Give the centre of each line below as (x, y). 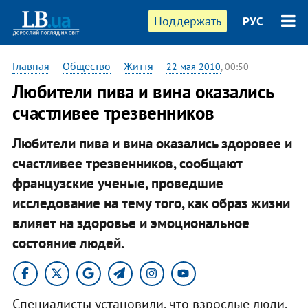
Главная (31, 66)
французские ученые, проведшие (118, 183)
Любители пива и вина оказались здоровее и (152, 143)
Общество (86, 66)
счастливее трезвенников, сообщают (127, 163)
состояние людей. (68, 243)
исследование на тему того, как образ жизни (151, 203)
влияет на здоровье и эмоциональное (131, 223)
